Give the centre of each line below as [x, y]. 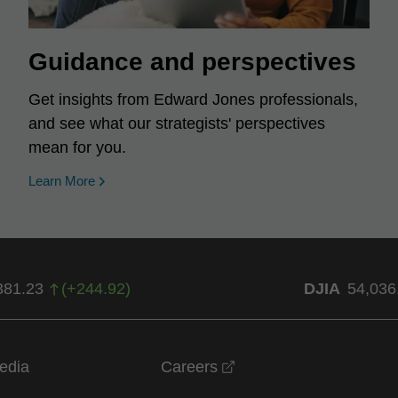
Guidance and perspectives [193, 62]
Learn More [62, 181]
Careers [190, 367]
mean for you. [78, 147]
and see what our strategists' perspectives [177, 123]
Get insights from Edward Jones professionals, [194, 99]
